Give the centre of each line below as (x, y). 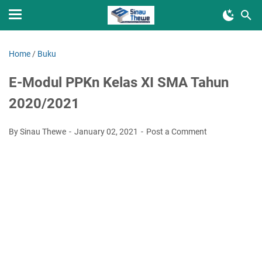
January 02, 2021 (107, 132)
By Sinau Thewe (38, 132)
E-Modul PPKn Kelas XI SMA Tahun (119, 82)
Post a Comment (177, 132)
